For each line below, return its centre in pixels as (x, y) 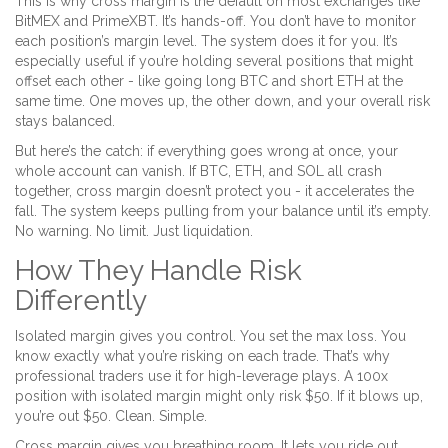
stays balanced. (65, 121)
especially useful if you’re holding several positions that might (214, 61)
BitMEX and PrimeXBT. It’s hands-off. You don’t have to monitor (215, 21)
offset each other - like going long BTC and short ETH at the (209, 81)
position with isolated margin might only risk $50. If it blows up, (219, 396)
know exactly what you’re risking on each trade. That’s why (202, 356)
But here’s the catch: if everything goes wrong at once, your (206, 151)
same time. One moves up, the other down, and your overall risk (222, 101)
